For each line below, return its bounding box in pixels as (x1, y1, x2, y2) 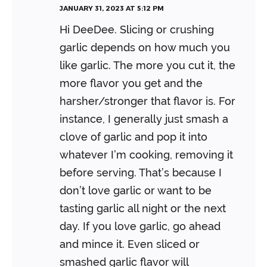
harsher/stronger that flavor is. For (60, 94, 235, 107)
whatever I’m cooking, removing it (60, 148, 233, 161)
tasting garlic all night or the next (60, 201, 226, 215)
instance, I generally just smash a (60, 112, 228, 125)
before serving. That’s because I (60, 166, 222, 179)
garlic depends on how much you (60, 41, 230, 54)
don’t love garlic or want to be (60, 184, 212, 197)
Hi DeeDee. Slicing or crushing (60, 23, 214, 36)
